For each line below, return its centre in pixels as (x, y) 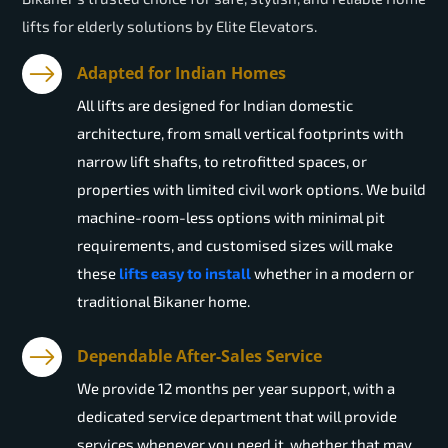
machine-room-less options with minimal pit (231, 217)
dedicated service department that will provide (237, 416)
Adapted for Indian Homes (181, 73)
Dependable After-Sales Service (199, 356)
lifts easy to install (185, 273)
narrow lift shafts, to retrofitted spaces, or (222, 161)
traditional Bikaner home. (163, 301)
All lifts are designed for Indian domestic (215, 105)
